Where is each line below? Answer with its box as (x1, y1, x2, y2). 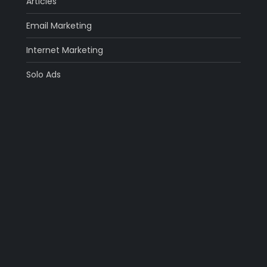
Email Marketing (26, 20, 92, 32)
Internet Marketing (26, 44, 103, 57)
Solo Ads (26, 69, 61, 81)
